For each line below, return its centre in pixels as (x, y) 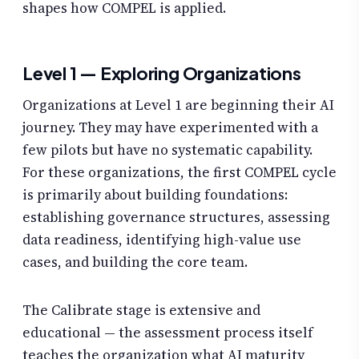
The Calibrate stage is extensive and (141, 310)
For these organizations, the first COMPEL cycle (179, 173)
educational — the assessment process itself (168, 332)
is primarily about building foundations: (155, 195)
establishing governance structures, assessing (176, 218)
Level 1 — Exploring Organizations (162, 73)
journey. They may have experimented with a (170, 128)
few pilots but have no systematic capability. (167, 150)
